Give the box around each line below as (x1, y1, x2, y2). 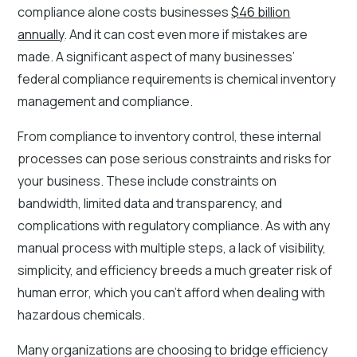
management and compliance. (18, 92, 194, 110)
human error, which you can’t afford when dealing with (18, 283, 326, 301)
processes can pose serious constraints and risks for (18, 149, 332, 167)
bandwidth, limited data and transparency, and (18, 194, 283, 212)
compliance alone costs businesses (18, 2, 232, 21)
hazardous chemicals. (18, 305, 146, 324)
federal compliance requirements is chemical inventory (18, 69, 336, 88)
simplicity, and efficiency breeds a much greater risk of (18, 261, 333, 279)
